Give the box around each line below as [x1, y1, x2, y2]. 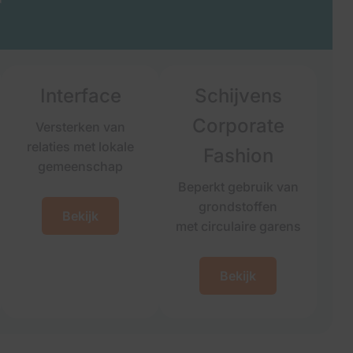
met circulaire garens [175, 218, 301, 234]
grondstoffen [199, 199, 277, 214]
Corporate [191, 114, 284, 137]
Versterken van [35, 119, 125, 135]
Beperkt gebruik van [177, 179, 299, 195]
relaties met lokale [27, 139, 134, 154]
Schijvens [194, 84, 282, 107]
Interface [39, 84, 121, 107]
